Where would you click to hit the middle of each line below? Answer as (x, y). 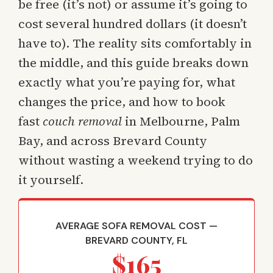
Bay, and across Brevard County (113, 140)
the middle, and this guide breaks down (133, 62)
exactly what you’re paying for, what (127, 82)
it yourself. (51, 179)
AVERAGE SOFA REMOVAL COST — (136, 225)
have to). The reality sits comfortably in (135, 43)
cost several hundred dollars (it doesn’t (133, 23)
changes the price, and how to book (122, 101)
